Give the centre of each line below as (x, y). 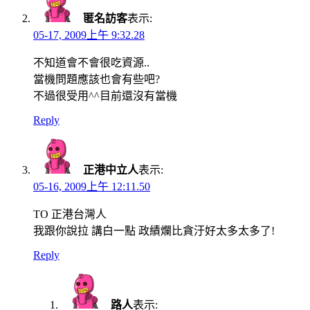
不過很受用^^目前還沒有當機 (105, 95)
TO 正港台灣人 (70, 214)
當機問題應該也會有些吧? (97, 79)
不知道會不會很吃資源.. (91, 62)
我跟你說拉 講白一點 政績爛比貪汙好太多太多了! (154, 230)
